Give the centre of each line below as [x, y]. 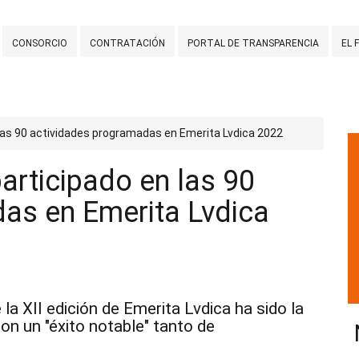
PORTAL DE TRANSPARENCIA [253, 43]
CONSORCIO [40, 43]
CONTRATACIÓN [127, 43]
